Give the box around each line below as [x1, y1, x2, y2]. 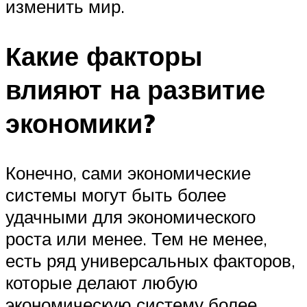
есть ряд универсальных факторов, [5, 249, 295, 272]
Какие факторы [5, 39, 202, 73]
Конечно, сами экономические [5, 162, 251, 184]
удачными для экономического [5, 206, 256, 228]
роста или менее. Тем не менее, [5, 228, 267, 250]
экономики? [5, 106, 155, 140]
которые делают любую [5, 271, 198, 294]
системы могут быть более [5, 184, 226, 206]
